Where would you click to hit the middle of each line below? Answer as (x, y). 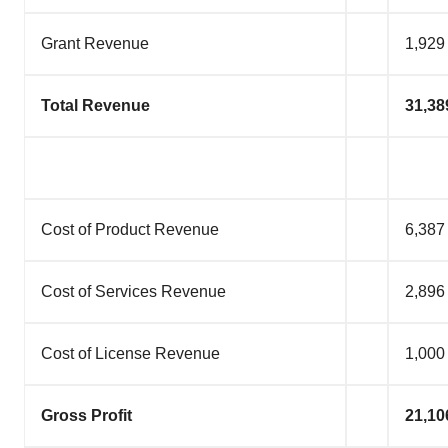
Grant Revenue (95, 43)
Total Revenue (95, 105)
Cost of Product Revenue (130, 229)
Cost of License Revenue (130, 353)
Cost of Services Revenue (133, 291)
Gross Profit (86, 415)
